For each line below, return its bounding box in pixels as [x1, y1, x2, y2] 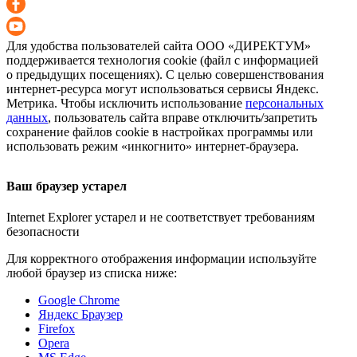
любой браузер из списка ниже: [6, 265, 177, 280]
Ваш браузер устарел [6, 178, 127, 193]
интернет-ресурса [6, 82, 102, 96]
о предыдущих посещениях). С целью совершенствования [6, 68, 324, 82]
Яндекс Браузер [38, 307, 123, 321]
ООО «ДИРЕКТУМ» [196, 39, 311, 53]
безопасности [6, 224, 80, 238]
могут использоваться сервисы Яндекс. [102, 82, 319, 96]
